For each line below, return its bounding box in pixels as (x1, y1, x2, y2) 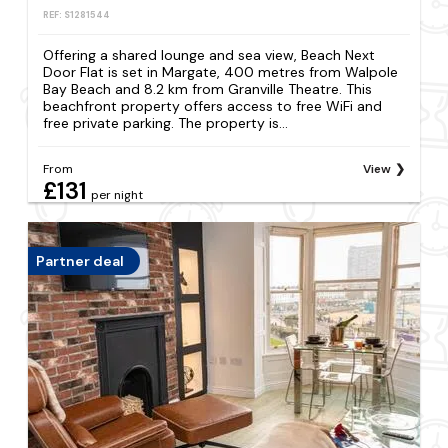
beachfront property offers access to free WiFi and (43, 97, 383, 116)
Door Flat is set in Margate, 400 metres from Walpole (43, 63, 399, 82)
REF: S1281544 (43, 9, 111, 22)
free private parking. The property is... (43, 114, 289, 133)
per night (91, 186, 144, 203)
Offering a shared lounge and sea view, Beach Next (43, 46, 376, 65)
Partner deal (36, 251, 125, 270)
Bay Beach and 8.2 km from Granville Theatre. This (43, 80, 373, 99)
